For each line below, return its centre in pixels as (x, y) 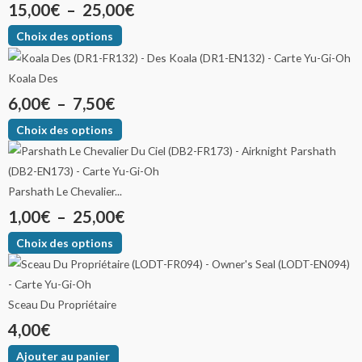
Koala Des (33, 78)
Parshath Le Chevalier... (65, 192)
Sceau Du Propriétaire (62, 304)
